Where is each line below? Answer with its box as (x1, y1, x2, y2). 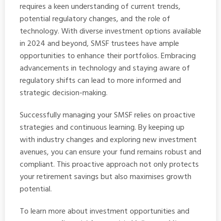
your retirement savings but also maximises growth (20, 170, 191, 184)
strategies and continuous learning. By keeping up (20, 121, 184, 134)
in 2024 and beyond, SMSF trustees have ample (20, 37, 179, 50)
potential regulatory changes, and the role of (20, 12, 170, 26)
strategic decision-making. (20, 86, 108, 100)
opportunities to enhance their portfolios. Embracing (20, 49, 196, 63)
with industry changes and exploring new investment (20, 133, 197, 147)
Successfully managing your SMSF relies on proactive (20, 109, 195, 122)
